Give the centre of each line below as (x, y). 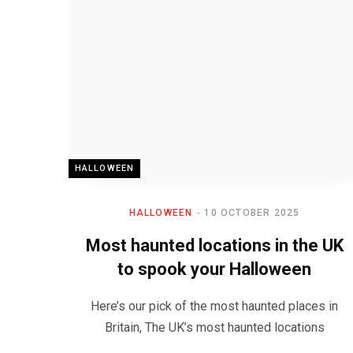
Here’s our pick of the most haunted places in (214, 306)
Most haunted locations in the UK (214, 245)
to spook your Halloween (214, 269)
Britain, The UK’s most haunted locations (214, 327)
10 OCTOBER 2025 (252, 213)
